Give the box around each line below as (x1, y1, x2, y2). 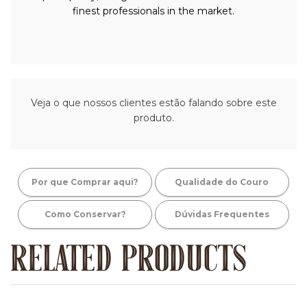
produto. (133, 112, 174, 125)
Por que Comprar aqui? (32, 177, 139, 188)
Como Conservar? (44, 209, 126, 220)
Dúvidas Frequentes (174, 209, 269, 220)
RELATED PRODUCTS (10, 244, 247, 282)
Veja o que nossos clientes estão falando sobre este (30, 97, 277, 110)
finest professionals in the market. (73, 5, 234, 18)
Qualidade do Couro (175, 177, 269, 188)
